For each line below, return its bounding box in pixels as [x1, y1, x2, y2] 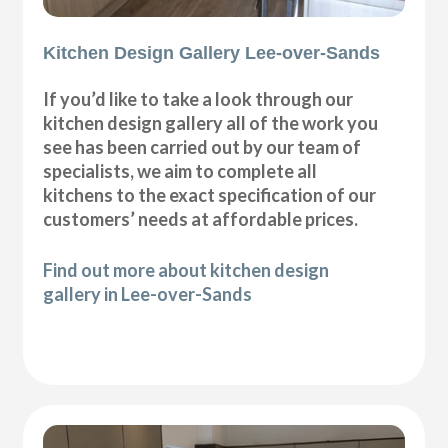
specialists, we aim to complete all [43, 160, 318, 183]
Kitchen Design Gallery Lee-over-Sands [43, 43, 381, 64]
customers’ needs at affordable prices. [43, 208, 359, 231]
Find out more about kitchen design [43, 259, 330, 282]
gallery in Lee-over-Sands [43, 283, 253, 306]
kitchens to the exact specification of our [43, 184, 377, 207]
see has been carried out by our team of [43, 136, 362, 159]
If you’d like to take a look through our [43, 88, 354, 111]
